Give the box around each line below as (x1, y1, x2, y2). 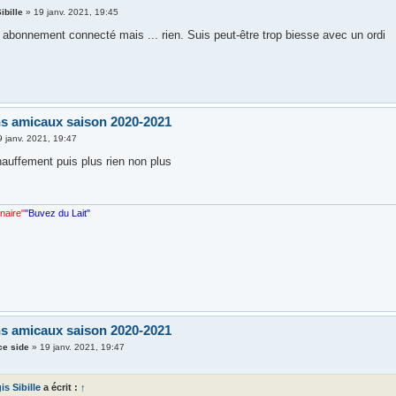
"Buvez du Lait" (25, 207, 91, 218)
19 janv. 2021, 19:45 (34, 7, 119, 18)
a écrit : (41, 381, 81, 392)
